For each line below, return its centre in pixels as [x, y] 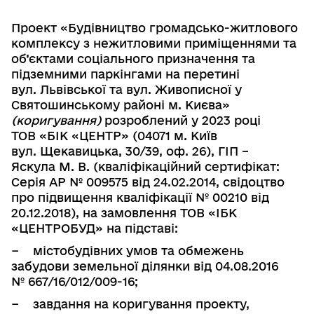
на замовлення [130, 212]
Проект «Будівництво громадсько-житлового [155, 27]
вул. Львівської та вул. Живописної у [127, 89]
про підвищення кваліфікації [103, 197]
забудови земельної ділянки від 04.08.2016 [145, 266]
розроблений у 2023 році [181, 120]
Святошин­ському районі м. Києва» [121, 104]
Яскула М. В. [50, 166]
